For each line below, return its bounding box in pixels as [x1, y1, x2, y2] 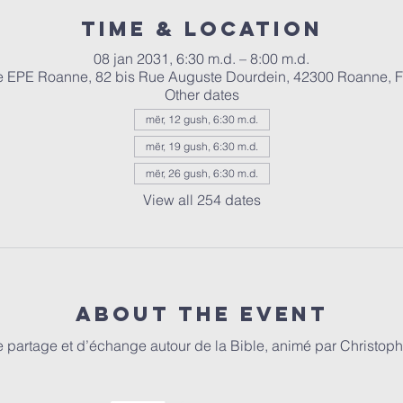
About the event [75, 301, 328, 327]
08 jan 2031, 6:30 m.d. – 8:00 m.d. [94, 49, 309, 68]
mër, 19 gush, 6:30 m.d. [145, 139, 258, 154]
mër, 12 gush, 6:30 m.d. [145, 112, 258, 127]
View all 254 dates [142, 191, 261, 210]
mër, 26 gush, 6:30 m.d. [145, 166, 258, 181]
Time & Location [80, 16, 323, 42]
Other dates [164, 85, 239, 104]
